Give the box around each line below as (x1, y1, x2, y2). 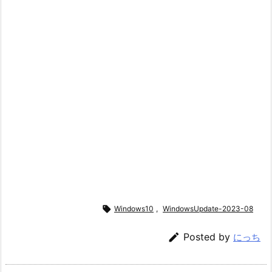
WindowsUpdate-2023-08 (163, 203, 253, 213)
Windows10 (114, 203, 154, 213)
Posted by (183, 231, 233, 243)
